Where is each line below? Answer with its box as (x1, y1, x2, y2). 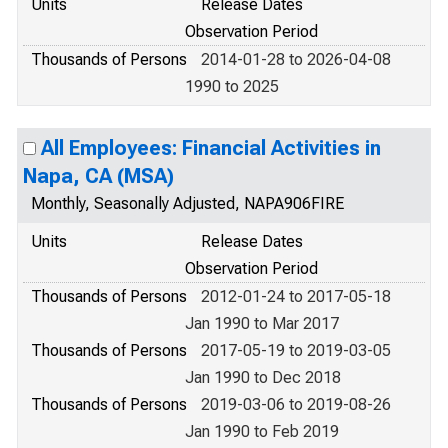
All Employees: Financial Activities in (41, 136, 381, 160)
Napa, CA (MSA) (23, 164, 174, 188)
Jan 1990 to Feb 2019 (185, 422, 339, 441)
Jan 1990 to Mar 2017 (185, 314, 339, 333)
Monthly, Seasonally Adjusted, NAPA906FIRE (31, 194, 344, 213)
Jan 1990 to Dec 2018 (185, 368, 341, 387)
